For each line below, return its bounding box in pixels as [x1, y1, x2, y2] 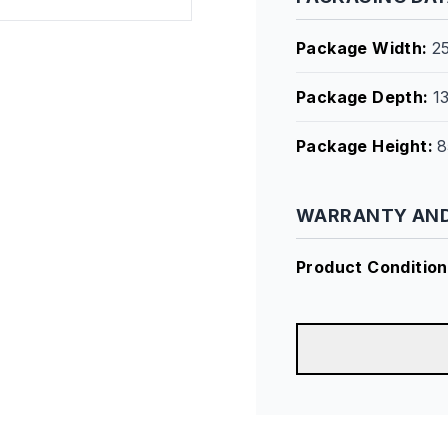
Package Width [296, 38, 423, 58]
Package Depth [296, 87, 424, 107]
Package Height [296, 136, 428, 156]
